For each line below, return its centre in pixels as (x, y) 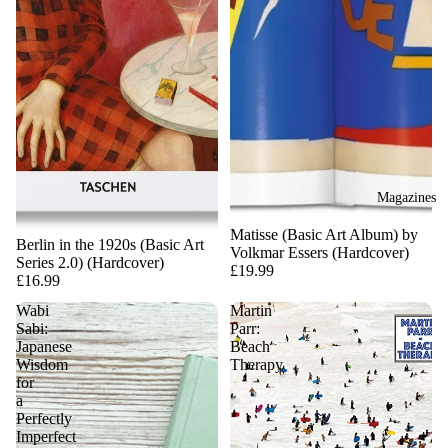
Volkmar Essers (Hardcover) (319, 253)
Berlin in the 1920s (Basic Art (110, 245)
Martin (251, 311)
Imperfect (46, 437)
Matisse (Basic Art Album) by (324, 235)
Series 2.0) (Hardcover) (90, 263)
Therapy (256, 365)
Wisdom (42, 365)
